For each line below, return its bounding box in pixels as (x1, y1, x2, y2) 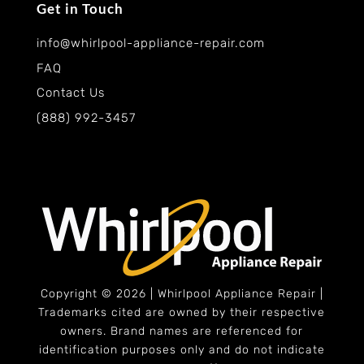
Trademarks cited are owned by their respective (38, 305, 326, 320)
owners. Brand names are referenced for (60, 324, 304, 339)
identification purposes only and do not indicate (38, 343, 325, 357)
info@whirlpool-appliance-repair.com (36, 36, 265, 51)
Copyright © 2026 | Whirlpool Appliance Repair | (40, 287, 323, 301)
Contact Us (36, 85, 105, 101)
